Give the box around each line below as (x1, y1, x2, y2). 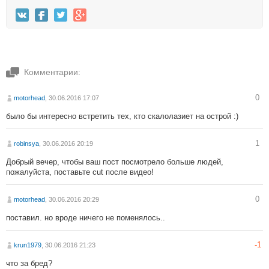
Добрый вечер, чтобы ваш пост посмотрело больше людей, (6, 157, 223, 166)
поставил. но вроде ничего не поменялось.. (6, 213, 165, 222)
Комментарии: (24, 67, 80, 77)
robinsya (14, 139, 39, 147)
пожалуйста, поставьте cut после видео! (6, 167, 154, 177)
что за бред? (6, 258, 52, 268)
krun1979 (14, 241, 41, 249)
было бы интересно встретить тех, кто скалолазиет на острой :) (6, 111, 238, 121)
